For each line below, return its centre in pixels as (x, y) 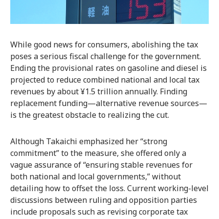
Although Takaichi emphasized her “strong (88, 141)
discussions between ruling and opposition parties (103, 200)
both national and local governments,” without (95, 176)
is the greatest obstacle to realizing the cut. (89, 115)
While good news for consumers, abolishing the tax (104, 44)
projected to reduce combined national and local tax (105, 79)
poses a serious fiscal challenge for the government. (105, 56)
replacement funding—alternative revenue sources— (109, 103)
